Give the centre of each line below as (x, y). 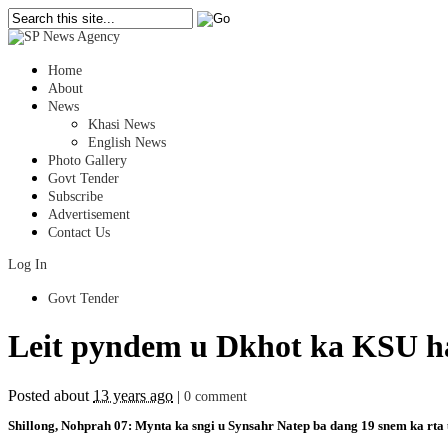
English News (127, 142)
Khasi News (121, 124)
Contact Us (79, 232)
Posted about (50, 395)
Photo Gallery (87, 160)
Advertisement (89, 214)
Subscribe (75, 196)
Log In (27, 264)
